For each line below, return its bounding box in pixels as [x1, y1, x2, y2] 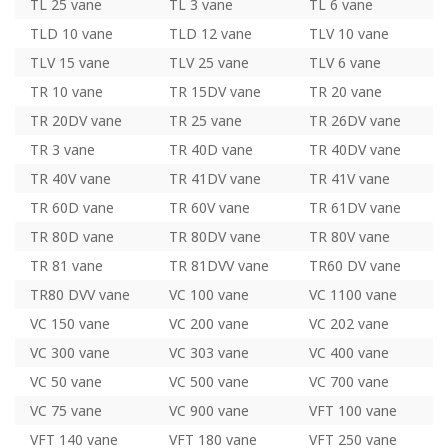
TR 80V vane [308, 226, 390, 246]
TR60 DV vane [308, 255, 401, 275]
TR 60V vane [169, 197, 251, 217]
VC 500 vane [169, 371, 250, 391]
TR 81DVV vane [169, 255, 270, 275]
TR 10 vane [30, 81, 103, 101]
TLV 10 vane [308, 23, 389, 43]
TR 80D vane [30, 226, 114, 246]
